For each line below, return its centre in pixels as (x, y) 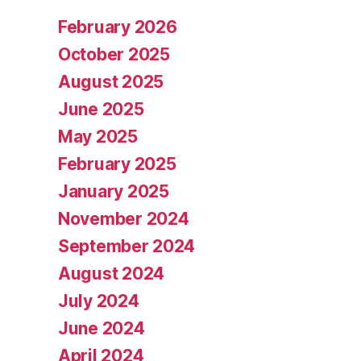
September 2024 (127, 246)
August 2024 (112, 273)
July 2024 (99, 301)
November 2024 (124, 218)
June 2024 (102, 328)
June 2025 (101, 109)
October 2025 (114, 54)
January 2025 (114, 191)
